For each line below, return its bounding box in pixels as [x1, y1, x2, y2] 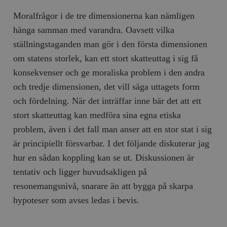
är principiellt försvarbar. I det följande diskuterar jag [13, 138, 210, 148]
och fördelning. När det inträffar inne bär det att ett [13, 95, 202, 106]
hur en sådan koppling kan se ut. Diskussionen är [13, 152, 195, 163]
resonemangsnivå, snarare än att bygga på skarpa [13, 180, 194, 191]
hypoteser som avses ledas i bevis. [13, 195, 140, 205]
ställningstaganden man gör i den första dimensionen [13, 39, 208, 49]
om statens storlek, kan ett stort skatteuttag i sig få [13, 53, 199, 63]
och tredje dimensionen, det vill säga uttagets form [13, 81, 200, 92]
